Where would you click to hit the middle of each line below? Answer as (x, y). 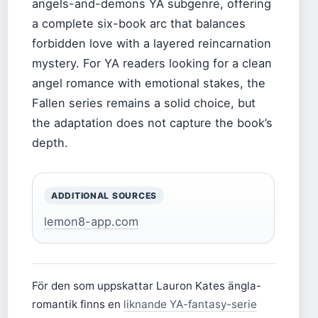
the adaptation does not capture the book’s (152, 123)
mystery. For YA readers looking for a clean (152, 64)
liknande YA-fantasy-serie (190, 305)
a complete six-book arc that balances (139, 24)
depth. (50, 143)
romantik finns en (78, 305)
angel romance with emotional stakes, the (149, 83)
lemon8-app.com (91, 222)
